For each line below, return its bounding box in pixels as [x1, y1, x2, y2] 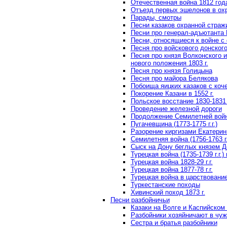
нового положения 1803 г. [130, 59, 208, 67]
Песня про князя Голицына [130, 66, 212, 74]
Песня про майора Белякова [130, 74, 218, 82]
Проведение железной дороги [130, 104, 222, 112]
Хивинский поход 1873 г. [130, 188, 205, 196]
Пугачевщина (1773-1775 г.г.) [130, 120, 217, 128]
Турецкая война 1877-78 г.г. [130, 165, 213, 173]
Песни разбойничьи [110, 196, 170, 204]
